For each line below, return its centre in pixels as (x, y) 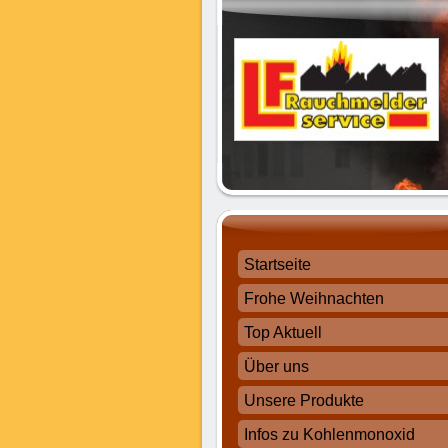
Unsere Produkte (304, 400)
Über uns (276, 366)
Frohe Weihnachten (314, 298)
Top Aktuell (283, 332)
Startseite (277, 264)
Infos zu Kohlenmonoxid (329, 434)
